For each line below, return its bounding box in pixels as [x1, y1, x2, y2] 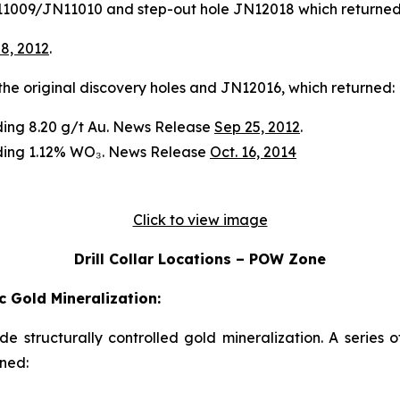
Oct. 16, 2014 [210, 142, 296, 161]
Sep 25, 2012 [214, 117, 300, 136]
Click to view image [132, 210, 268, 229]
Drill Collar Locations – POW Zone [74, 249, 326, 268]
